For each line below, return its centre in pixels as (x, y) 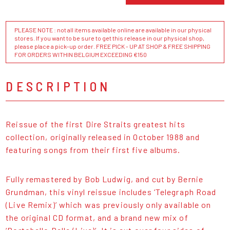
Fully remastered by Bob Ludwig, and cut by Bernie (105, 179)
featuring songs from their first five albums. (94, 150)
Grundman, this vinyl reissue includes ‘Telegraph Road (111, 192)
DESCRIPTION (58, 86)
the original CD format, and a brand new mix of (97, 218)
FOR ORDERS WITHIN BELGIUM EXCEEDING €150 (81, 55)
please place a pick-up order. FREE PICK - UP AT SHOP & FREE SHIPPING (113, 46)
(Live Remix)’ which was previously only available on (109, 205)
